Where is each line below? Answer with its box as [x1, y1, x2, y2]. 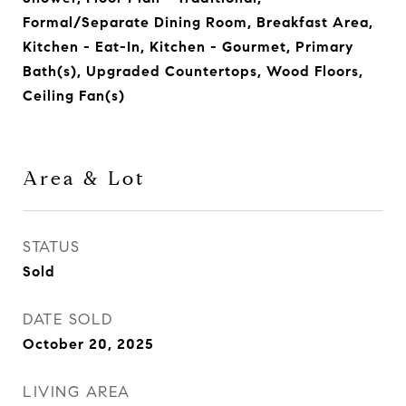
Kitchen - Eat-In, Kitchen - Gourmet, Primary [23, 38, 353, 55]
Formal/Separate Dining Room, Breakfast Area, [23, 14, 373, 31]
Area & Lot [23, 167, 146, 190]
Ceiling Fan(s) [23, 87, 125, 104]
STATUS [23, 237, 80, 256]
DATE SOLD [23, 310, 113, 329]
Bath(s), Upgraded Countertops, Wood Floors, [23, 63, 363, 80]
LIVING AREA [23, 382, 130, 401]
